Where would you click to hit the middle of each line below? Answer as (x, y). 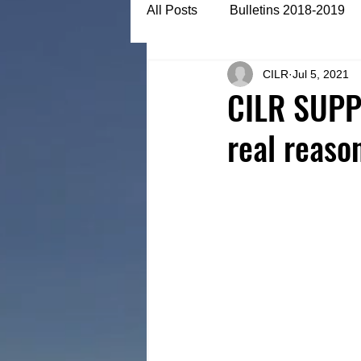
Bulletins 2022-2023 (237, 75)
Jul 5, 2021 (321, 74)
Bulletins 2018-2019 (287, 10)
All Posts (172, 10)
